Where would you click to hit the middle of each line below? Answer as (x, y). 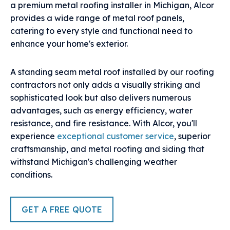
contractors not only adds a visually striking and (105, 85)
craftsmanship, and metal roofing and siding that (107, 149)
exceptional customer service (116, 136)
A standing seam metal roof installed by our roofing (112, 72)
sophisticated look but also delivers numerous (101, 98)
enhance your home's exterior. (69, 44)
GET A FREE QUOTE (62, 210)
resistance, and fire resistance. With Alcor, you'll (104, 123)
